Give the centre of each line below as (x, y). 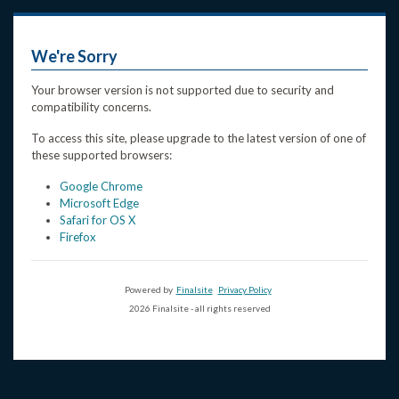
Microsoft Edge (99, 203)
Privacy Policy (244, 289)
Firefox (78, 237)
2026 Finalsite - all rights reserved (199, 308)
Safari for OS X (98, 220)
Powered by (150, 289)
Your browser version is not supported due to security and (183, 90)
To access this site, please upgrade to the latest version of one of (199, 138)
